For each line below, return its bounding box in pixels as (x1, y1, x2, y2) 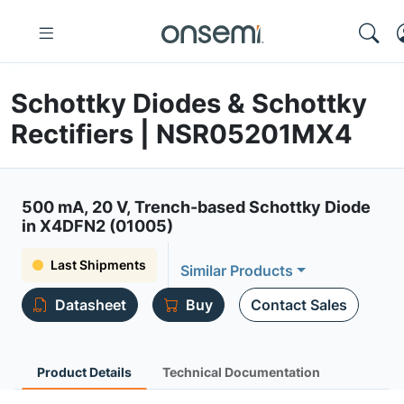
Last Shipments (50, 257, 146, 272)
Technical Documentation (162, 364, 320, 380)
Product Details (37, 364, 132, 380)
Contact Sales (251, 296, 347, 314)
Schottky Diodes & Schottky (11, 87, 367, 119)
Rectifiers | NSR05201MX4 (11, 118, 353, 150)
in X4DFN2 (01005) (22, 216, 173, 235)
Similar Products (180, 262, 293, 280)
